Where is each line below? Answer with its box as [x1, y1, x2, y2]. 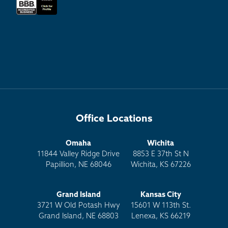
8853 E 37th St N [132, 151, 189, 159]
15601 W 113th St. [131, 202, 191, 210]
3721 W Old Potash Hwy [37, 202, 120, 210]
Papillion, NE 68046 [45, 161, 111, 169]
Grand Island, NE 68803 [38, 212, 119, 220]
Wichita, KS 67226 [130, 161, 191, 169]
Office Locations [76, 114, 152, 124]
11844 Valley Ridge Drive [37, 151, 120, 159]
